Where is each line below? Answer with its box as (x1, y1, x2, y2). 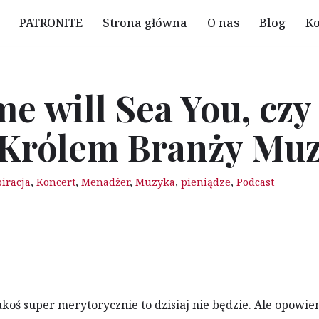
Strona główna (103, 15, 187, 31)
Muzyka (135, 175, 175, 189)
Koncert (36, 175, 75, 189)
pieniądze (180, 175, 231, 189)
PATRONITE (19, 15, 83, 31)
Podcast (236, 175, 274, 189)
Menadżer (80, 175, 130, 189)
